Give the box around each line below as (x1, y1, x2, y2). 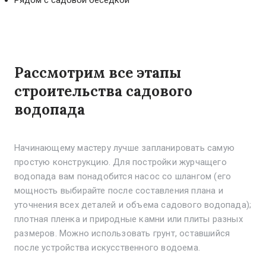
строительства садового (14, 82, 192, 100)
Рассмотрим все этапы (14, 64, 181, 82)
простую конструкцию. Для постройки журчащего (14, 157, 227, 167)
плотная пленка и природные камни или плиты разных (14, 214, 243, 224)
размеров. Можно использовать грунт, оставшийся (14, 228, 230, 239)
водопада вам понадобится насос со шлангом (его (14, 171, 232, 182)
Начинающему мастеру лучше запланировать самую (14, 142, 235, 153)
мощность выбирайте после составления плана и (14, 185, 223, 196)
